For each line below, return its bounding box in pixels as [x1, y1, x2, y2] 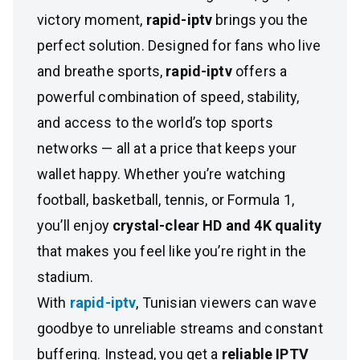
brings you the [212, 11, 309, 28]
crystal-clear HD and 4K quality [112, 217, 322, 234]
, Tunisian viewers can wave [136, 294, 317, 311]
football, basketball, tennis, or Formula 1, [37, 191, 294, 208]
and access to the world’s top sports [37, 114, 273, 131]
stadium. [37, 268, 94, 285]
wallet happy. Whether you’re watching [37, 166, 285, 182]
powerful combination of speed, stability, [37, 88, 300, 105]
